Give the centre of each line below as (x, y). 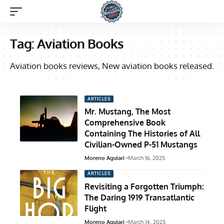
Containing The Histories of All (142, 134)
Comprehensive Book (125, 123)
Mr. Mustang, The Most (127, 112)
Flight (95, 208)
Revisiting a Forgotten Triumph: (144, 186)
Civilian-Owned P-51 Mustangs (141, 145)
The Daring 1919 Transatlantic (139, 197)
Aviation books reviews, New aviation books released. (112, 66)
